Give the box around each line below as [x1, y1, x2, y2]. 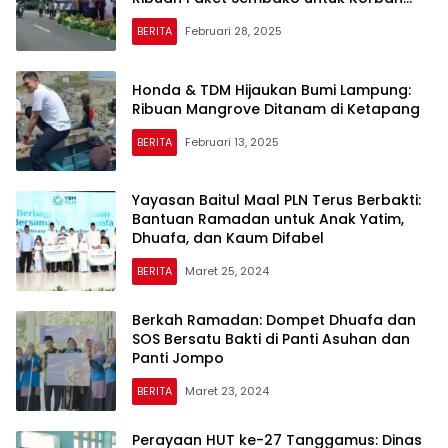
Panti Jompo [132, 348, 224, 369]
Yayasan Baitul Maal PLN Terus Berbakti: [132, 190, 421, 211]
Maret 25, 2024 [185, 263, 269, 280]
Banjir [132, 7, 172, 28]
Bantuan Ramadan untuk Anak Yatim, [132, 209, 404, 230]
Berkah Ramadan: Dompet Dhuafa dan [132, 310, 416, 331]
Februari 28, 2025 [185, 23, 282, 40]
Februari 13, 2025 [185, 133, 279, 150]
